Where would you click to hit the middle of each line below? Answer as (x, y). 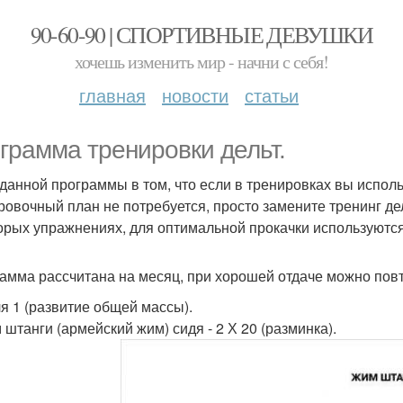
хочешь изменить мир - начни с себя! (201, 62)
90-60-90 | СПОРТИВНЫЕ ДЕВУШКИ (201, 34)
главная (112, 95)
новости (195, 95)
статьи (272, 95)
